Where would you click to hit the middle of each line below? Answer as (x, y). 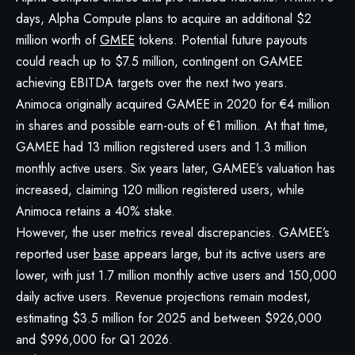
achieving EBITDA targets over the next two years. (152, 83)
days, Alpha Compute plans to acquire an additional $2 (164, 19)
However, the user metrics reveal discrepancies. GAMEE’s (173, 233)
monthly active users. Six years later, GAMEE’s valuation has (176, 169)
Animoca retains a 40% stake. (95, 212)
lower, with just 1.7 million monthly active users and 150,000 (176, 276)
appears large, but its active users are (223, 254)
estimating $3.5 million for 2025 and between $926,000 (169, 319)
